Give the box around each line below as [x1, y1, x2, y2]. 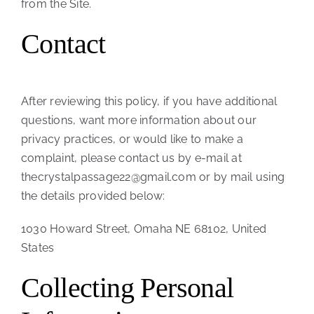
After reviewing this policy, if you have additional [20, 95, 278, 109]
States [20, 241, 55, 255]
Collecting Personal [20, 272, 234, 304]
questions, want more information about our [20, 114, 257, 128]
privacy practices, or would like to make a [20, 132, 244, 146]
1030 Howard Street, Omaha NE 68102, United [20, 222, 267, 236]
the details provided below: [20, 189, 165, 203]
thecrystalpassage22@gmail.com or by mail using [20, 170, 285, 184]
